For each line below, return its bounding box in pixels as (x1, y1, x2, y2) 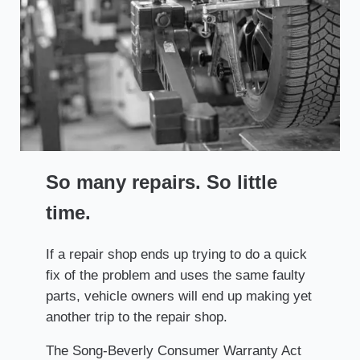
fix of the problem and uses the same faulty (45, 267, 305, 283)
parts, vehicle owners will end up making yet (45, 288, 312, 304)
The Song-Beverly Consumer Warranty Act (45, 342, 301, 358)
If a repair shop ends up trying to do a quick (45, 246, 307, 262)
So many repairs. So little (45, 171, 277, 193)
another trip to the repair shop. (45, 309, 227, 325)
